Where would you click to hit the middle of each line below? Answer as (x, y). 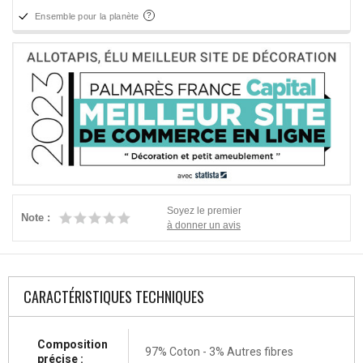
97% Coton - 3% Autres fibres (219, 351)
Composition (73, 344)
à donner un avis (204, 224)
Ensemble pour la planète (88, 17)
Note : (36, 217)
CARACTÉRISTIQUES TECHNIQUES (114, 296)
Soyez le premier (204, 210)
